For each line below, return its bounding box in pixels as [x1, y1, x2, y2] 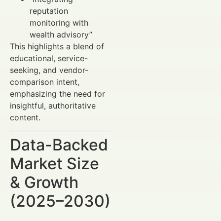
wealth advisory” [30, 30, 92, 40]
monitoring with [30, 18, 88, 28]
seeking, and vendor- [10, 65, 88, 75]
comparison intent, [10, 77, 79, 87]
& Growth [10, 172, 78, 192]
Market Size [10, 153, 99, 173]
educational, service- [10, 53, 88, 64]
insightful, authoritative [10, 101, 96, 111]
